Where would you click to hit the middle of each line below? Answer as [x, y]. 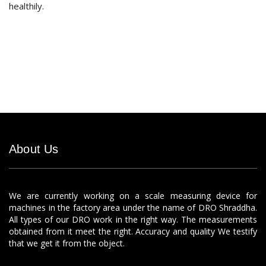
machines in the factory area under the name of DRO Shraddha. [133, 208]
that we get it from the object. [67, 243]
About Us [34, 149]
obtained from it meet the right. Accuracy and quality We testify [133, 231]
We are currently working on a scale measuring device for [133, 196]
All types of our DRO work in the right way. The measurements [133, 219]
